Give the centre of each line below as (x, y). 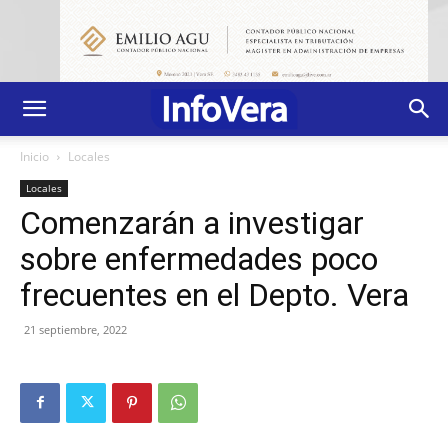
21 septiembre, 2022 (75, 329)
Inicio (34, 156)
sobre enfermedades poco (199, 258)
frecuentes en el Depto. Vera (214, 294)
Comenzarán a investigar (192, 222)
